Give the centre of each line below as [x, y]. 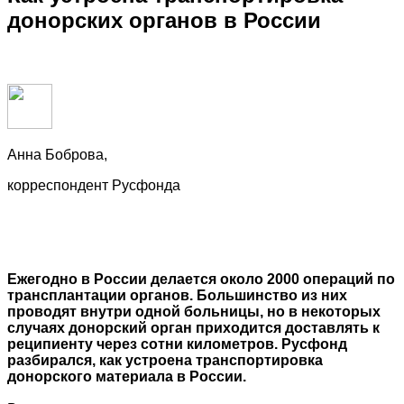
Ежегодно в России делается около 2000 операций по [201, 280]
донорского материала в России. [127, 377]
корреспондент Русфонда [94, 186]
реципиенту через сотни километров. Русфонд [177, 344]
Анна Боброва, [57, 155]
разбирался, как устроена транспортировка [165, 361]
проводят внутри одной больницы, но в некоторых [194, 312]
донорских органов [115, 21]
